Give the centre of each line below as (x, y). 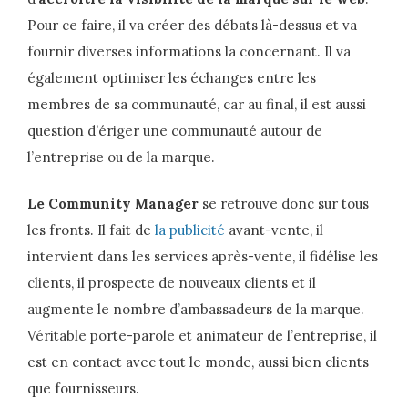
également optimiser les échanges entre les (172, 77)
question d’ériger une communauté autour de (175, 130)
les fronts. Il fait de (91, 230)
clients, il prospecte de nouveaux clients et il (172, 283)
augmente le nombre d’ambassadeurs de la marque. (196, 310)
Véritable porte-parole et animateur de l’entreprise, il (202, 336)
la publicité (190, 230)
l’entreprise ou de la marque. (121, 157)
